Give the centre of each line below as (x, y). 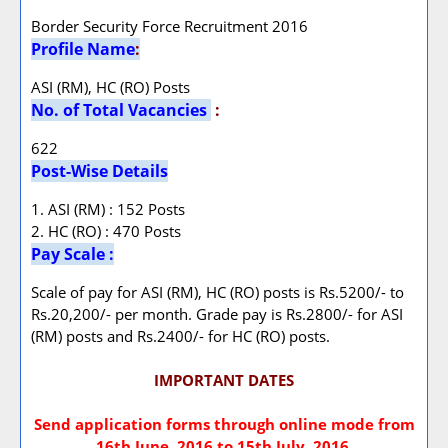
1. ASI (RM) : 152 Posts (108, 209)
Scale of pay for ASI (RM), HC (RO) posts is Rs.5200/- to (217, 292)
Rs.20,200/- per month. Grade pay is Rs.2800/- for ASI (217, 314)
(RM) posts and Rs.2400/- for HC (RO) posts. (180, 336)
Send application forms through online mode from (224, 424)
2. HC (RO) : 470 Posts (106, 231)
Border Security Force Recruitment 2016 (169, 26)
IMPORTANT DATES (224, 380)
